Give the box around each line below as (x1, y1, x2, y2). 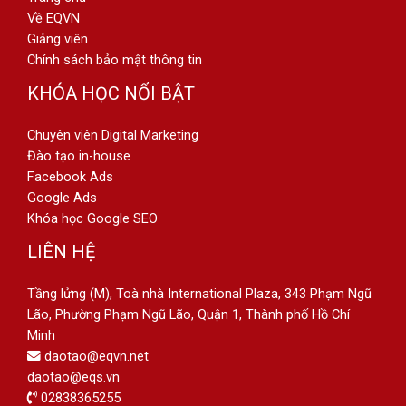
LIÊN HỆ (27, 241, 95, 264)
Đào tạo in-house (27, 148, 130, 165)
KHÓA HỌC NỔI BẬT (27, 82, 195, 105)
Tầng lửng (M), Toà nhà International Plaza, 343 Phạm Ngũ (27, 285, 372, 303)
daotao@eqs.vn (27, 369, 120, 386)
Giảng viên (27, 31, 88, 48)
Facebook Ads (27, 169, 113, 186)
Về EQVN (27, 10, 80, 27)
